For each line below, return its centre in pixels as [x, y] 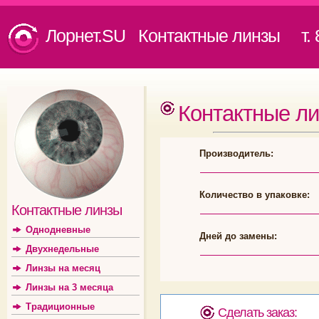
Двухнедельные [62, 249]
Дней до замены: [238, 236]
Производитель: [236, 153]
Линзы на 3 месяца [69, 287]
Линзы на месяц [63, 268]
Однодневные [58, 230]
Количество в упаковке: [255, 195]
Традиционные [60, 307]
